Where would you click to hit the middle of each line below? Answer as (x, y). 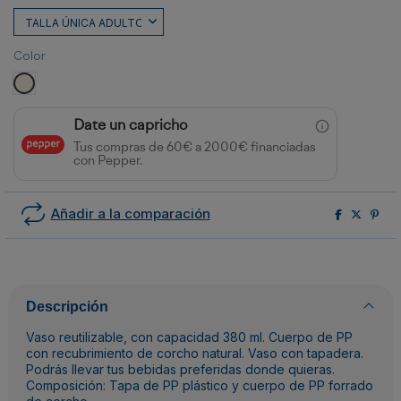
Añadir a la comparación (130, 214)
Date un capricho (131, 127)
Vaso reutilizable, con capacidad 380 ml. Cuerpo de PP (189, 337)
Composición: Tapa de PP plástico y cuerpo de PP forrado (200, 386)
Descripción (67, 307)
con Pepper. (108, 162)
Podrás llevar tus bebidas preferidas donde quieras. (180, 370)
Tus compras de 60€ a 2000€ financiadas (195, 149)
